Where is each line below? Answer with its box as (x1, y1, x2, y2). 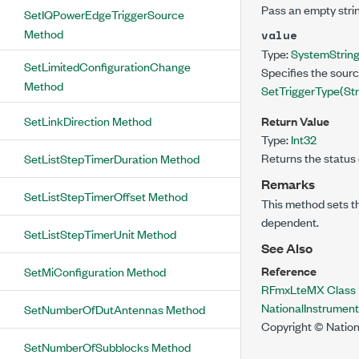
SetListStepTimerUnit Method (24, 225, 176, 242)
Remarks (261, 175, 315, 193)
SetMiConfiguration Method (24, 263, 166, 280)
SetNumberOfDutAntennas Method (24, 301, 205, 317)
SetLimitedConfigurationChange (24, 58, 191, 75)
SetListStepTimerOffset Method (24, 188, 188, 204)
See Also (261, 239, 313, 257)
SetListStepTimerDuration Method (24, 150, 200, 167)
